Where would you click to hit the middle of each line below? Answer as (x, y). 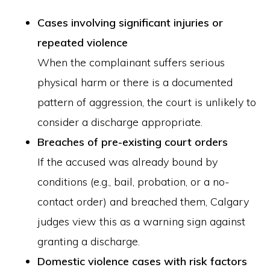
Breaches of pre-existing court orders (133, 142)
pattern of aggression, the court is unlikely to (147, 102)
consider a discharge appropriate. (120, 122)
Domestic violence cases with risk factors (143, 261)
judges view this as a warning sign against (142, 221)
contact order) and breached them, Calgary (143, 202)
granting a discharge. (89, 241)
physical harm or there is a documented (135, 82)
